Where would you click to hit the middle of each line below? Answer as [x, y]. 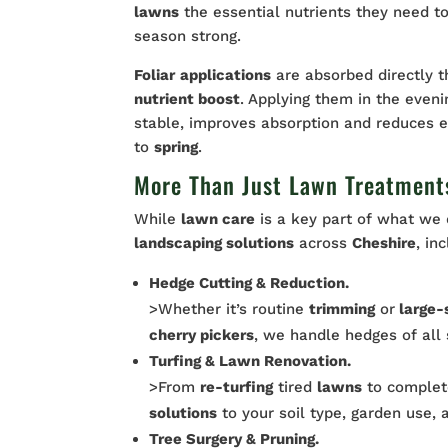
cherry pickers [202, 335]
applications [226, 75]
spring [176, 147]
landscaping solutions [214, 243]
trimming [342, 309]
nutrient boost [187, 99]
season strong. [188, 36]
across [323, 243]
